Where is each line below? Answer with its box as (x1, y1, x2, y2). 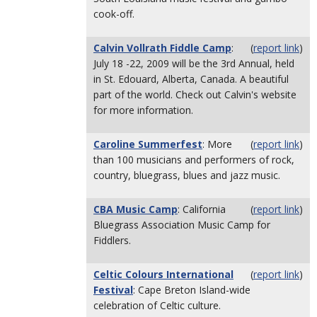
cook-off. (93, 7, 134, 21)
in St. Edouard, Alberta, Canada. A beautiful (93, 72, 289, 86)
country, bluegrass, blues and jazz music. (93, 168, 280, 182)
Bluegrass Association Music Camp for (93, 218, 270, 231)
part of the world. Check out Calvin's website (93, 88, 296, 101)
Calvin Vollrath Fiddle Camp (93, 41, 231, 54)
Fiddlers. (93, 234, 131, 247)
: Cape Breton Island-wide (133, 283, 250, 296)
